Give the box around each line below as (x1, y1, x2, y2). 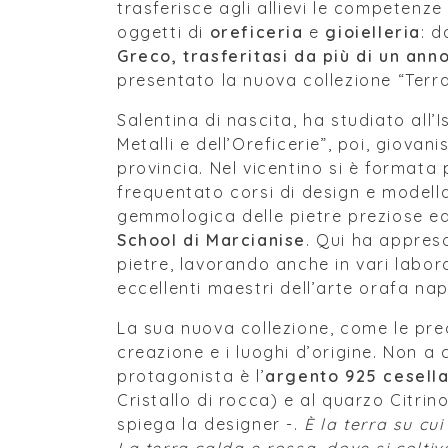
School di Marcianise (117, 230, 307, 250)
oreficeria (209, 22, 304, 42)
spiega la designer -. (117, 414, 305, 434)
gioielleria (325, 22, 422, 42)
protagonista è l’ (117, 366, 266, 386)
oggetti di (117, 22, 210, 42)
